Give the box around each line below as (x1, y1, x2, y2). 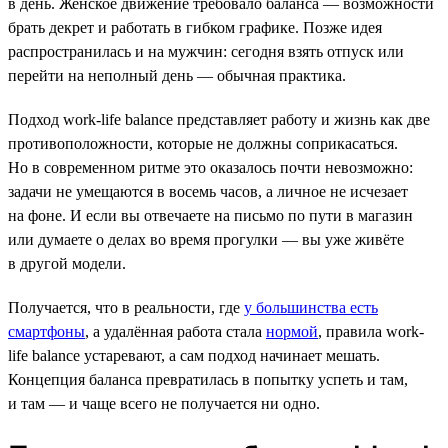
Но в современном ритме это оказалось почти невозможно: (8, 158, 413, 176)
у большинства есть (244, 298, 378, 316)
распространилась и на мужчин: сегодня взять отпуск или (8, 42, 404, 60)
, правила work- (318, 322, 424, 340)
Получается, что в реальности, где (8, 298, 244, 316)
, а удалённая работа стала (85, 322, 266, 340)
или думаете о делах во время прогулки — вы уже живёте (8, 230, 404, 248)
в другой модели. (8, 254, 126, 272)
